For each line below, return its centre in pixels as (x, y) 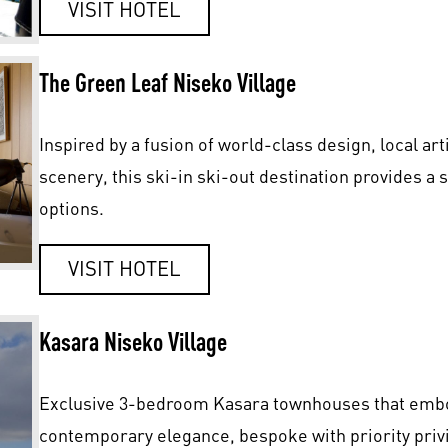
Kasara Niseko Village (132, 340)
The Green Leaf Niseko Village (167, 81)
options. (71, 207)
